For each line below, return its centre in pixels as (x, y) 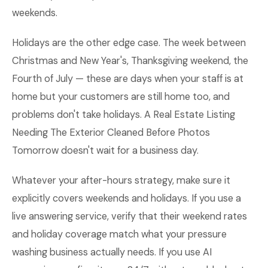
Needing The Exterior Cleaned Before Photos (111, 133)
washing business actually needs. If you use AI (112, 252)
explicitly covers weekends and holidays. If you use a (127, 198)
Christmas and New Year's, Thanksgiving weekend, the (130, 61)
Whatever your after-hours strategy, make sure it (121, 180)
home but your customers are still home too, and (121, 97)
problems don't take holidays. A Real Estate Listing (124, 115)
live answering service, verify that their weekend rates (130, 216)
